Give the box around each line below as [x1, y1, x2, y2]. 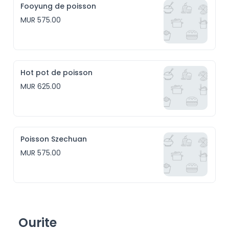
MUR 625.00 [20, 81, 61, 91]
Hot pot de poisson [20, 67, 93, 78]
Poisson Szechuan [20, 134, 87, 144]
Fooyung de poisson [20, 1, 97, 11]
